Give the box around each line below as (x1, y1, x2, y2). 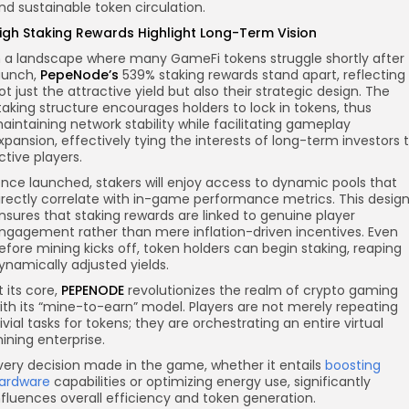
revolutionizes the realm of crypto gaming (124, 280, 398, 299)
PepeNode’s (40, 65, 119, 84)
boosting (325, 355, 381, 374)
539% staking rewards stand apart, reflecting (119, 65, 405, 84)
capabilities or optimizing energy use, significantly (50, 372, 371, 391)
